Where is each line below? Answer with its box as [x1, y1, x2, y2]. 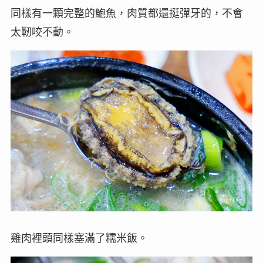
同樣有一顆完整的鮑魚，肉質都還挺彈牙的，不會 [10, 7, 243, 19]
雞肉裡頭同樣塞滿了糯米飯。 [10, 232, 148, 245]
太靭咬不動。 [10, 26, 74, 38]
